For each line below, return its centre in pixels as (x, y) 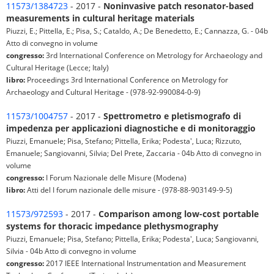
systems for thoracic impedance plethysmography (112, 226)
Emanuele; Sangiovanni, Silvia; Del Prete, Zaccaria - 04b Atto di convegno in (134, 153)
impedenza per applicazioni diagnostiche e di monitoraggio (131, 128)
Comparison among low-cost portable (179, 214)
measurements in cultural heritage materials (100, 18)
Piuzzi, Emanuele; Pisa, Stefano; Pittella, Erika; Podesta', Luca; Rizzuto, (124, 141)
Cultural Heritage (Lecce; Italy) (57, 68)
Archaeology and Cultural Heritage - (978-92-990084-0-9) (103, 92)
